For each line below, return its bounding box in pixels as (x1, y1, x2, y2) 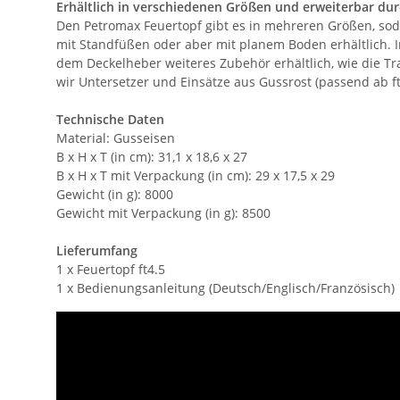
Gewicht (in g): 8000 (56, 186, 173, 203)
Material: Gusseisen (56, 129, 175, 146)
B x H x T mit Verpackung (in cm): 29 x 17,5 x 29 (56, 167, 335, 184)
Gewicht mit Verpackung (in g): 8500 (56, 204, 271, 221)
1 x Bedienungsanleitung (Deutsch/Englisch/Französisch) (56, 279, 395, 296)
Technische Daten (56, 111, 164, 128)
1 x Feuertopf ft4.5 (56, 261, 165, 278)
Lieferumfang (56, 242, 137, 259)
